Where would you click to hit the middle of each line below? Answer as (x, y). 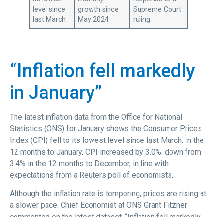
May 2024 (93, 20)
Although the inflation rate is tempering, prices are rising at (108, 194)
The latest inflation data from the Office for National (96, 117)
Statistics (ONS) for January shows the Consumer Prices (106, 129)
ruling (142, 20)
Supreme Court (157, 9)
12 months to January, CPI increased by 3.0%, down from (105, 152)
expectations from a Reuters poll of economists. (92, 175)
